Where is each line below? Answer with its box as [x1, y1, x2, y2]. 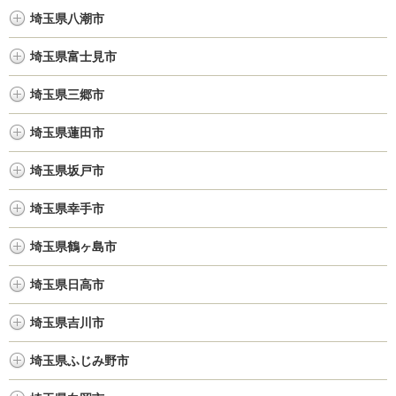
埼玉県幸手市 [30, 202, 104, 216]
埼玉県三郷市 [30, 88, 104, 102]
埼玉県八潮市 [30, 11, 104, 26]
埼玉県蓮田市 [30, 126, 104, 140]
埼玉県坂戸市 [30, 164, 104, 178]
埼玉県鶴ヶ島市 [30, 240, 117, 254]
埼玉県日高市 [30, 278, 104, 292]
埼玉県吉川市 [30, 316, 104, 330]
